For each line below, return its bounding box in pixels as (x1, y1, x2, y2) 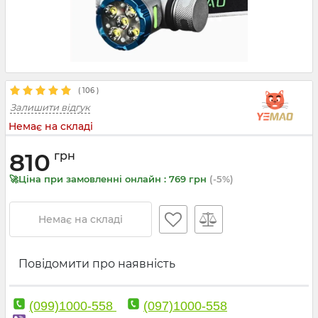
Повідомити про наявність (18, 257, 175, 270)
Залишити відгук (10, 102, 90, 113)
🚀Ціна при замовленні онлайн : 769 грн (9, 173, 209, 185)
